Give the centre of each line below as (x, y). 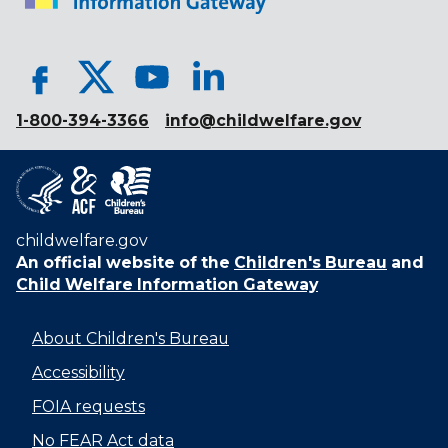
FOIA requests (88, 407)
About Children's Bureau (130, 339)
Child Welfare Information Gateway (167, 285)
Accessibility (78, 373)
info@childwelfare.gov (263, 121)
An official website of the (123, 263)
